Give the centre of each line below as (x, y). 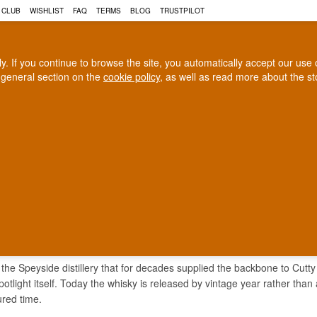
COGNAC (81, 135)
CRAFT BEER (215, 135)
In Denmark (96, 167)
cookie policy (132, 76)
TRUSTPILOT (182, 11)
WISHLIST (46, 11)
